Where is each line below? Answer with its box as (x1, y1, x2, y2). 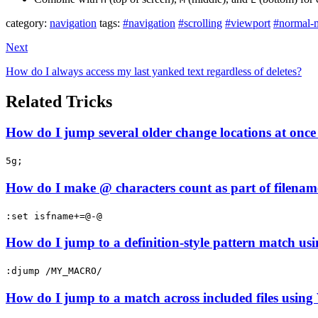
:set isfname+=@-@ (6, 210, 102, 221)
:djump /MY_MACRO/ (6, 265, 102, 276)
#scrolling (178, 16, 222, 29)
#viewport (225, 16, 270, 29)
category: (6, 16, 47, 29)
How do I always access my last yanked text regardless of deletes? (6, 65, 302, 77)
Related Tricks (6, 92, 112, 111)
